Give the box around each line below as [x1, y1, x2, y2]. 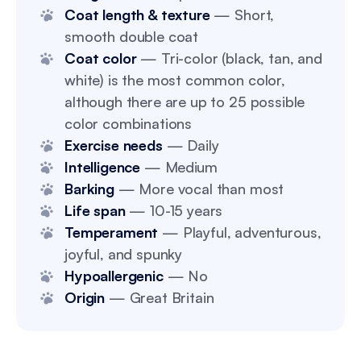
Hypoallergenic [64, 267, 164, 284]
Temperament [64, 223, 159, 241]
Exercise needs [64, 136, 163, 154]
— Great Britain [105, 288, 214, 306]
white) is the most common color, [64, 71, 285, 89]
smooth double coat [64, 27, 199, 45]
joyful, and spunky [64, 245, 183, 263]
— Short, [210, 6, 275, 23]
